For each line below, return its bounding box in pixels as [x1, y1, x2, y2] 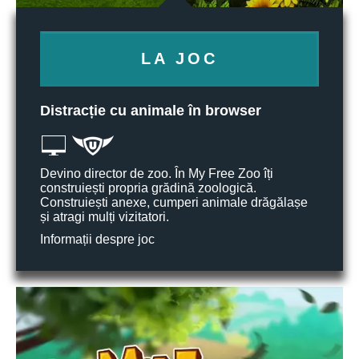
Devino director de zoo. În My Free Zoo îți [40, 167, 273, 180]
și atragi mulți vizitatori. [40, 210, 169, 224]
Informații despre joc [40, 232, 155, 246]
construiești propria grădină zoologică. [40, 181, 256, 195]
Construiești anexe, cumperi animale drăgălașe [40, 196, 308, 209]
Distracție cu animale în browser [40, 103, 261, 119]
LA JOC [141, 50, 218, 67]
